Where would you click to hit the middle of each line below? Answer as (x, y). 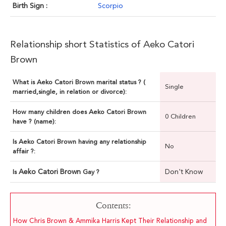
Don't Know (184, 172)
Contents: (113, 206)
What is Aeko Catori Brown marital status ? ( (79, 82)
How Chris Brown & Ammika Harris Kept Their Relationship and (110, 221)
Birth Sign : (30, 6)
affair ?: (24, 151)
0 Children (180, 117)
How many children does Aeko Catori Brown (79, 112)
